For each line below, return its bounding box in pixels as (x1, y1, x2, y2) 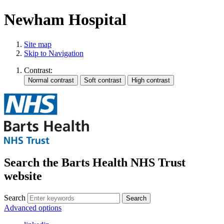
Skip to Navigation (24, 48, 83, 57)
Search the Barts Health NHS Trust (4, 155, 185, 169)
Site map (24, 39, 51, 48)
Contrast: (24, 65, 52, 74)
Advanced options (4, 203, 61, 212)
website (4, 169, 42, 182)
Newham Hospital (4, 10, 126, 29)
